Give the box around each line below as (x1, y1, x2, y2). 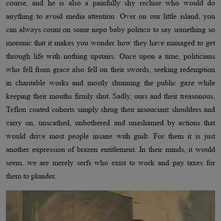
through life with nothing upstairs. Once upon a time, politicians (6, 52, 215, 61)
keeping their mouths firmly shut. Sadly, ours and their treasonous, (6, 92, 215, 101)
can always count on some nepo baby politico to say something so (6, 25, 215, 34)
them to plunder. (6, 172, 56, 181)
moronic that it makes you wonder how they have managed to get (6, 38, 215, 47)
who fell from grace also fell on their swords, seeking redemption (6, 65, 215, 74)
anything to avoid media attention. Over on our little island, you (6, 12, 215, 21)
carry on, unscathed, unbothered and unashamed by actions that (6, 118, 215, 127)
